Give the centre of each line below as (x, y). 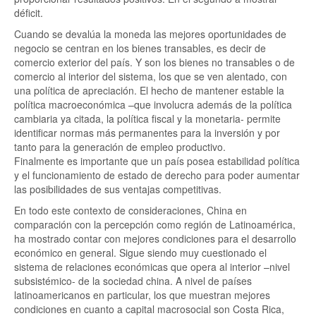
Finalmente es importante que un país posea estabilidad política (157, 161)
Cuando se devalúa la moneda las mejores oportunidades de (150, 34)
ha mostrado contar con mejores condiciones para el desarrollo (155, 238)
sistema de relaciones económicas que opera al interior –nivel (152, 267)
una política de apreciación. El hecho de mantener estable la (149, 90)
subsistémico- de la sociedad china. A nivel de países (133, 281)
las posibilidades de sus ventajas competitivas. (118, 189)
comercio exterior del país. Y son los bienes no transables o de (154, 62)
